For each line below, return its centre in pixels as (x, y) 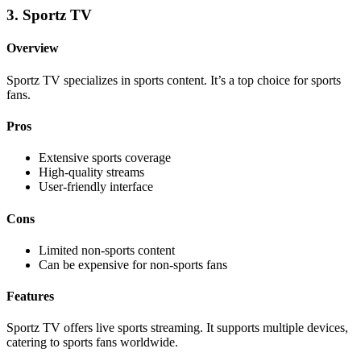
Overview (33, 48)
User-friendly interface (96, 187)
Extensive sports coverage (105, 158)
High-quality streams (91, 172)
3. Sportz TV (49, 15)
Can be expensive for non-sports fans (133, 264)
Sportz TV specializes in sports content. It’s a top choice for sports (174, 80)
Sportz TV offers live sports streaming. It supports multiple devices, (177, 328)
